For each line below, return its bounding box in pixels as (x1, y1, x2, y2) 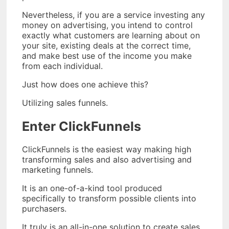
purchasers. (22, 203, 66, 214)
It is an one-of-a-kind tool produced (22, 183, 162, 194)
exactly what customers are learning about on (22, 30, 200, 40)
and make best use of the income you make (22, 50, 192, 61)
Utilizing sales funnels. (22, 97, 108, 108)
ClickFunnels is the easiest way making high (22, 144, 191, 155)
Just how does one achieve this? (22, 79, 148, 89)
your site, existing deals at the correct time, (22, 40, 191, 51)
